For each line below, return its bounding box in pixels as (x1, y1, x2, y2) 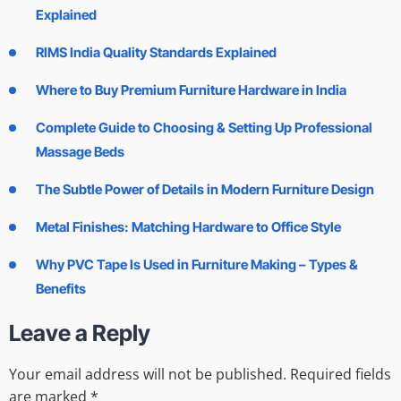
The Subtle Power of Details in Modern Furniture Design (36, 180, 374, 198)
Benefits (36, 279, 86, 297)
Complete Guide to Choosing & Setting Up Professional (36, 118, 372, 136)
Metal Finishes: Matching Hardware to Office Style (36, 218, 341, 235)
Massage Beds (36, 142, 124, 160)
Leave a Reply (9, 319, 150, 346)
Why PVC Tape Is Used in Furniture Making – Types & (36, 255, 358, 273)
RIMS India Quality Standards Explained (36, 43, 277, 61)
